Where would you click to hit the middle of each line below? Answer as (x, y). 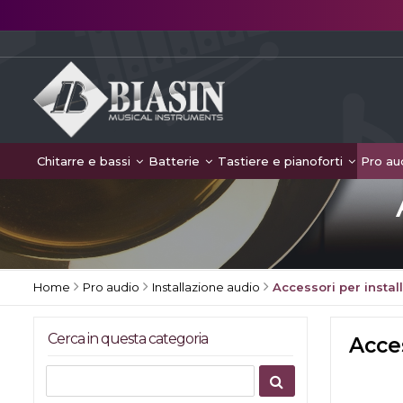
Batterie (176, 161)
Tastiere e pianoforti (282, 161)
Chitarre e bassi (85, 161)
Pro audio (111, 287)
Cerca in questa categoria (128, 339)
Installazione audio (206, 287)
